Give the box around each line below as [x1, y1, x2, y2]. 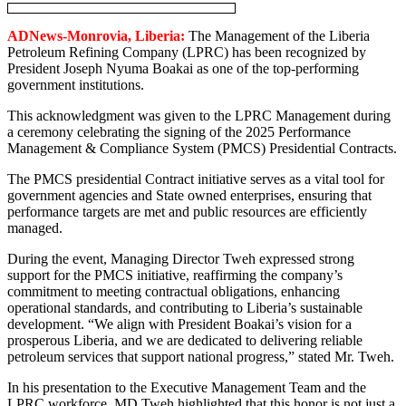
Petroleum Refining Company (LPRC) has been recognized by [7, 43, 366, 60]
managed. [7, 219, 63, 236]
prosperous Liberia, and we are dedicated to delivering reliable [7, 332, 362, 348]
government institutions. [7, 76, 144, 92]
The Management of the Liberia [185, 27, 370, 43]
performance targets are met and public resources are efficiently [7, 203, 367, 219]
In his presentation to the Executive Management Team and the [7, 379, 366, 395]
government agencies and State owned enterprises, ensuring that [7, 187, 372, 203]
